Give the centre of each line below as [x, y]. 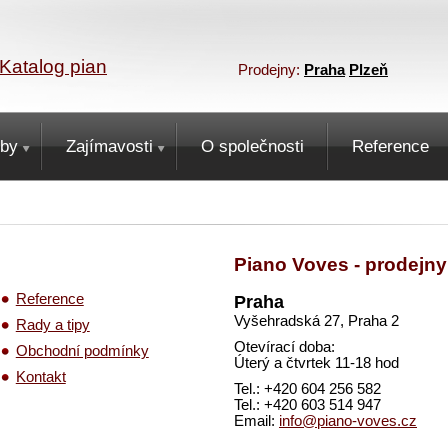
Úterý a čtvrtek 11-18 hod [316, 363]
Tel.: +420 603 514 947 [307, 405]
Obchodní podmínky [82, 351]
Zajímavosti [109, 146]
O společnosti [252, 146]
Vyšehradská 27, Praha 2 [316, 321]
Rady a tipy [52, 325]
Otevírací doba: [284, 347]
